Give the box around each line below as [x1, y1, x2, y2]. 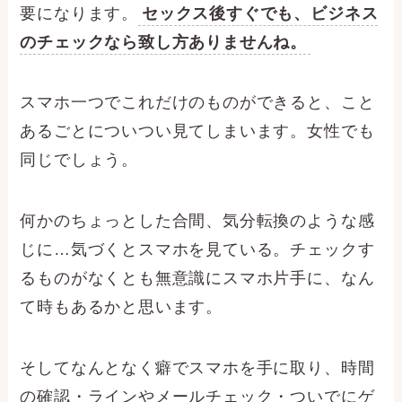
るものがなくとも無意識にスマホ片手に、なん [20, 269, 375, 288]
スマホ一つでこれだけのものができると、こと [20, 93, 375, 112]
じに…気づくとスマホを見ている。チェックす [20, 240, 375, 259]
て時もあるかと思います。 [20, 298, 223, 317]
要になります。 [20, 4, 139, 22]
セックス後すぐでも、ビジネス [142, 4, 379, 22]
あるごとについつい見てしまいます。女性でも [20, 122, 375, 141]
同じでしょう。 [20, 151, 139, 170]
